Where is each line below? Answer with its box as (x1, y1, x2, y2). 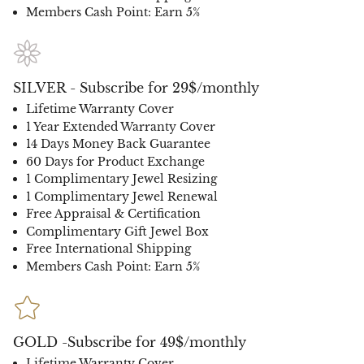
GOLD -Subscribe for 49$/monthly (13, 333, 246, 350)
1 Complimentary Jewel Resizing (26, 171, 217, 187)
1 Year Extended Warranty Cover (26, 119, 215, 134)
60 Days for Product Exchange (26, 154, 205, 169)
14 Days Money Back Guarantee (26, 136, 210, 152)
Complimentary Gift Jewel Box (26, 223, 209, 239)
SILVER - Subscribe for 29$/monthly (13, 80, 259, 97)
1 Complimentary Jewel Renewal (26, 188, 218, 204)
